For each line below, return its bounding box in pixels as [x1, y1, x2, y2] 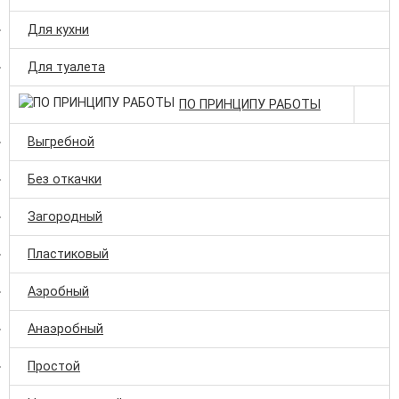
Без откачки [28, 171, 102, 187]
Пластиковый [28, 246, 109, 262]
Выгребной [28, 134, 94, 150]
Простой [28, 358, 80, 374]
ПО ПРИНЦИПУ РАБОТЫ [179, 96, 321, 112]
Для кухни [28, 21, 89, 37]
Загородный [28, 208, 102, 224]
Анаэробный [28, 321, 103, 337]
